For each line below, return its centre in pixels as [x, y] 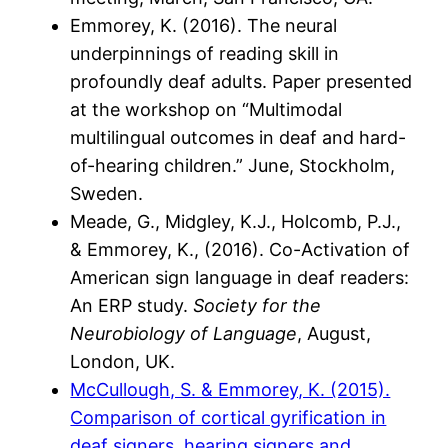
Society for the [257, 305]
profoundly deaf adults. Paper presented [241, 81]
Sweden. [107, 193]
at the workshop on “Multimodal [206, 109]
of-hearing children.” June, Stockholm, [233, 165]
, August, [334, 333]
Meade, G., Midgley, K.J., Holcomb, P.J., [236, 221]
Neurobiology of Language [184, 333]
